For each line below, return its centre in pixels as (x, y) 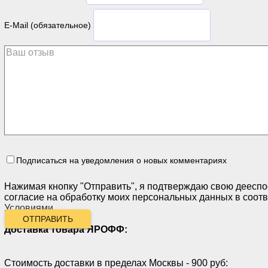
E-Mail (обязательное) (48, 25)
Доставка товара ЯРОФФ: (66, 229)
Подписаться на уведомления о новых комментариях (121, 160)
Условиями (29, 208)
